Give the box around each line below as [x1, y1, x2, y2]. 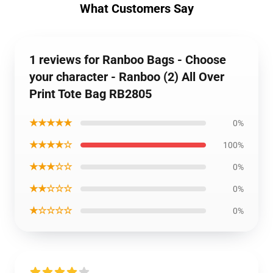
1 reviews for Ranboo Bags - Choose [29, 52, 226, 67]
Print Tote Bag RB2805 [29, 87, 152, 101]
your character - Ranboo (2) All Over [29, 69, 224, 84]
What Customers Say [79, 1, 194, 16]
